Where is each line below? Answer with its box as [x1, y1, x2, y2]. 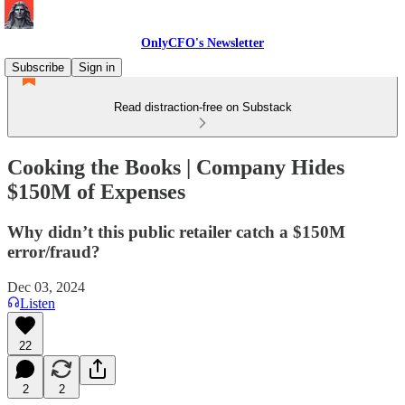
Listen [20, 295, 55, 311]
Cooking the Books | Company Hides [7, 155, 344, 179]
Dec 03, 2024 [7, 278, 85, 295]
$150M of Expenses [7, 179, 185, 203]
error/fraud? [7, 241, 100, 261]
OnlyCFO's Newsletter [141, 36, 264, 50]
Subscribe [12, 61, 64, 74]
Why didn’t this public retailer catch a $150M [7, 221, 345, 241]
